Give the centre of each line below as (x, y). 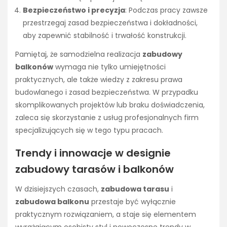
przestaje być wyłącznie (133, 201)
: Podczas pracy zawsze (166, 10)
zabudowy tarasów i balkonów (94, 169)
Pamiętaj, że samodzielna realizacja (79, 54)
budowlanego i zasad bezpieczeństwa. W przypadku (107, 92)
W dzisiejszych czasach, (58, 189)
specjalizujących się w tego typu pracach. (89, 130)
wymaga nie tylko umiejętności (109, 67)
